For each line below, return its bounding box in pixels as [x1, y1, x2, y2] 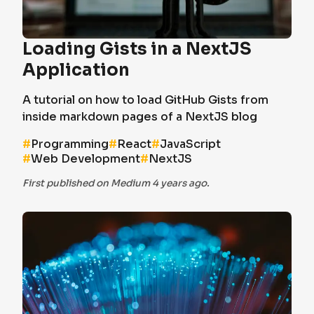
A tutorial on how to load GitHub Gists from [22, 93, 268, 107]
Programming [31, 137, 109, 151]
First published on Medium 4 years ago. [22, 177, 210, 189]
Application [22, 60, 130, 81]
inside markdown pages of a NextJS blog [22, 109, 257, 124]
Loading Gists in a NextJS [22, 39, 252, 60]
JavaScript [160, 137, 221, 151]
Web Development [31, 151, 140, 166]
